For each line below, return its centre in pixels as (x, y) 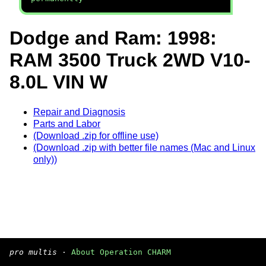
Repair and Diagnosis (79, 112)
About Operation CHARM (121, 252)
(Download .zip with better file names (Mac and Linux (144, 147)
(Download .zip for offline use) (96, 135)
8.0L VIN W (58, 82)
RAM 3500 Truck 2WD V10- (130, 60)
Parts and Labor (67, 123)
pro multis (33, 252)
